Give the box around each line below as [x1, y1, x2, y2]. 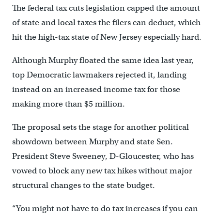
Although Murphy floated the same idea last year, [12, 55, 194, 66]
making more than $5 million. [12, 99, 125, 109]
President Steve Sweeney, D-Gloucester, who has [12, 151, 194, 162]
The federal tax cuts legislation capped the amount [12, 3, 200, 14]
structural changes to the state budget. [12, 180, 155, 191]
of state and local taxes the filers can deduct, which [12, 17, 201, 28]
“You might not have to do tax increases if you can [12, 203, 198, 214]
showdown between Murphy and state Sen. [12, 137, 173, 147]
